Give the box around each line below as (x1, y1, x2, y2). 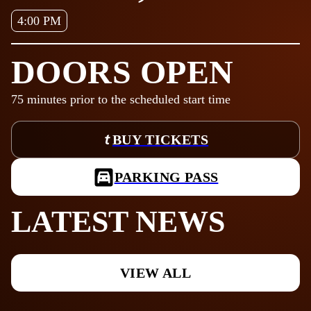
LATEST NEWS (11, 205, 225, 239)
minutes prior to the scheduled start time (24, 92, 230, 107)
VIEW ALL (119, 265, 192, 281)
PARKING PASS (114, 169, 219, 185)
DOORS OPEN (11, 53, 234, 91)
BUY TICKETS (112, 132, 209, 148)
